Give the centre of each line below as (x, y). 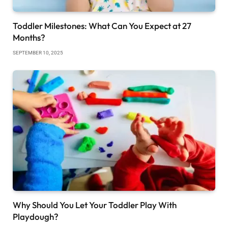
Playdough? (36, 216)
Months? (29, 37)
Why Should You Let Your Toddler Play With (95, 205)
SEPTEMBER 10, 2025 (38, 52)
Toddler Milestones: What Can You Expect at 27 (102, 25)
